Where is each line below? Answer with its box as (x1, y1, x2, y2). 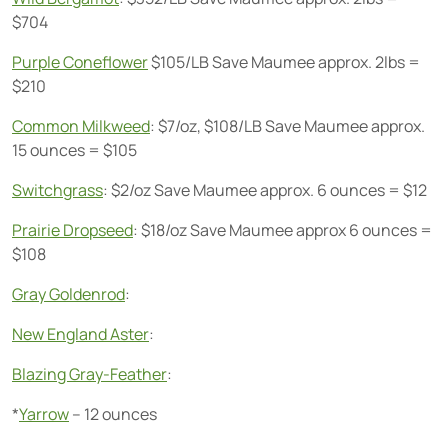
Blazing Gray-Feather (12, 363, 167, 385)
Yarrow (19, 403, 69, 425)
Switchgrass (12, 179, 103, 201)
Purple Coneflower (12, 51, 148, 73)
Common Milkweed (12, 115, 150, 137)
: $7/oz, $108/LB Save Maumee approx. (150, 115, 425, 137)
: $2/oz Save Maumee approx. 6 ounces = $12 (103, 179, 427, 201)
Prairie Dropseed (12, 219, 133, 241)
